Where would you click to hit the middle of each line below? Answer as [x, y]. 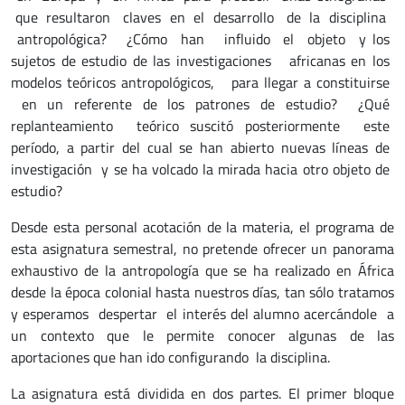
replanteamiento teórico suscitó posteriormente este [200, 126]
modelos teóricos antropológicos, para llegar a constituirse [200, 82]
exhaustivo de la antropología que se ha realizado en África [202, 270]
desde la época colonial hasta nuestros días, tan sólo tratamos [202, 292]
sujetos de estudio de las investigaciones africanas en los [200, 61]
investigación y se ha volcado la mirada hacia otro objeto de [200, 169]
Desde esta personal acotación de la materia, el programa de [202, 227]
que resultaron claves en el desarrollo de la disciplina [200, 17]
